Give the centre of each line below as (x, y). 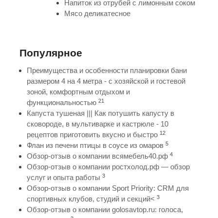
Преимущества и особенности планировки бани (107, 71)
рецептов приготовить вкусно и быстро (93, 135)
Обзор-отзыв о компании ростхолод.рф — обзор (108, 167)
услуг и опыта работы (64, 178)
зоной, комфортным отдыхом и (78, 92)
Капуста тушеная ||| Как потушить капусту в (100, 113)
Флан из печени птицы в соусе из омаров (95, 145)
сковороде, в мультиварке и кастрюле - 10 (98, 124)
